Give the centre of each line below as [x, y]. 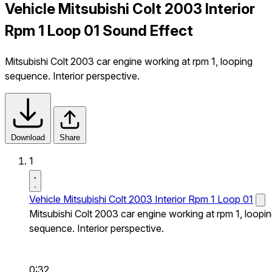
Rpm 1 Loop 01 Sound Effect [99, 30]
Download [28, 137]
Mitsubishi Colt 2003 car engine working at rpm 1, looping [129, 61]
